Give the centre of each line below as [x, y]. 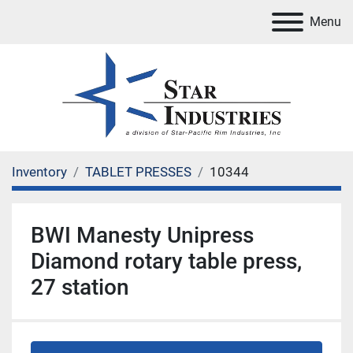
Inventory [39, 172]
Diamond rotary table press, [166, 261]
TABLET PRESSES [138, 172]
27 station [80, 287]
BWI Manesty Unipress [142, 235]
